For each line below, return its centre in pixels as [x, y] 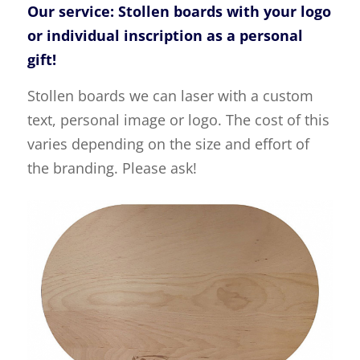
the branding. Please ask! [112, 168]
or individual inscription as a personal [165, 35]
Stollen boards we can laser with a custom [170, 96]
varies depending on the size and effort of [168, 144]
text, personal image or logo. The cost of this [178, 120]
